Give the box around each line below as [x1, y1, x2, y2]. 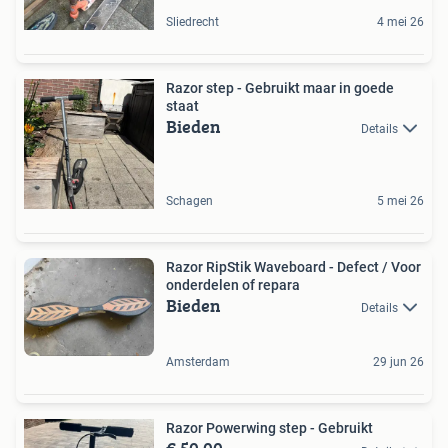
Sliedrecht [166, 14, 219, 29]
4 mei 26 [377, 14, 424, 29]
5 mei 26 [377, 193, 424, 208]
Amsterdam [166, 355, 230, 370]
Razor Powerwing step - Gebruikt [166, 420, 373, 437]
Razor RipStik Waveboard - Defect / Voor [166, 258, 421, 275]
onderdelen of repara [166, 276, 300, 293]
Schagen [166, 193, 213, 208]
